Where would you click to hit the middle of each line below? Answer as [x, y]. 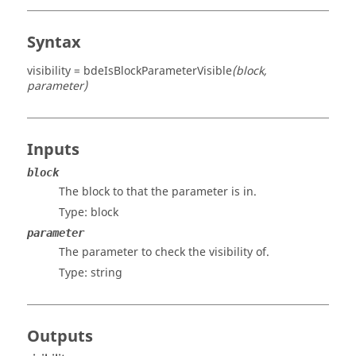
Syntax [54, 43]
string [106, 273]
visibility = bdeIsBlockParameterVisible [130, 71]
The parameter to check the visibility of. [164, 252]
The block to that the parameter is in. [158, 192]
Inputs [53, 150]
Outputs [60, 337]
